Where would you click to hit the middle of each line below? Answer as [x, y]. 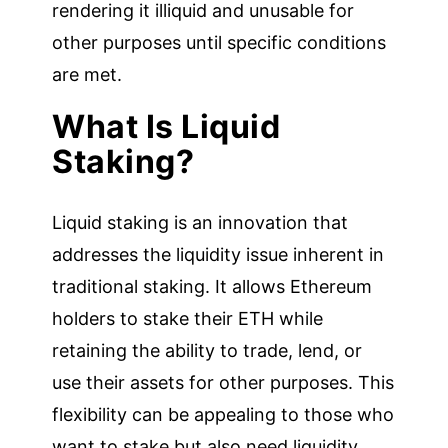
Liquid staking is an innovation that [200, 222]
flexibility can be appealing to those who [223, 414]
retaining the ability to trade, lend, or [207, 350]
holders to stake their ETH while [188, 318]
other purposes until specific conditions [219, 42]
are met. [87, 74]
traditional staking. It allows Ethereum [212, 286]
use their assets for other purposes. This [223, 382]
